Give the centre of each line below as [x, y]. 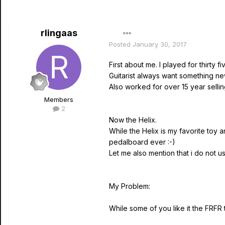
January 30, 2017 [160, 44]
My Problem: [130, 186]
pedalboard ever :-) [144, 142]
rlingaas [59, 33]
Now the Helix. [133, 120]
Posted [121, 44]
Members [59, 99]
